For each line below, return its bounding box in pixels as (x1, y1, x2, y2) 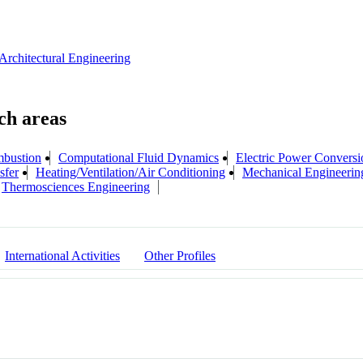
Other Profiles (144, 248, 216, 263)
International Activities (5, 248, 120, 263)
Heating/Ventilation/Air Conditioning (36, 164, 225, 179)
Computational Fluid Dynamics (58, 150, 219, 164)
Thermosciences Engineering (2, 179, 150, 194)
